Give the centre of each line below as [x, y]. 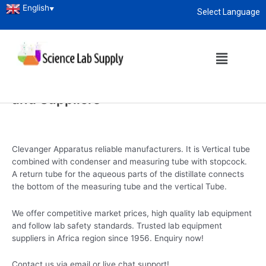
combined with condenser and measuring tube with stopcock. [129, 161]
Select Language [229, 12]
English [36, 8]
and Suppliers [56, 99]
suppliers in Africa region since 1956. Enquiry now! [108, 238]
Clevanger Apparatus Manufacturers [129, 83]
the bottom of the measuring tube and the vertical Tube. [119, 186]
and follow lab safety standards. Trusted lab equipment [117, 225]
